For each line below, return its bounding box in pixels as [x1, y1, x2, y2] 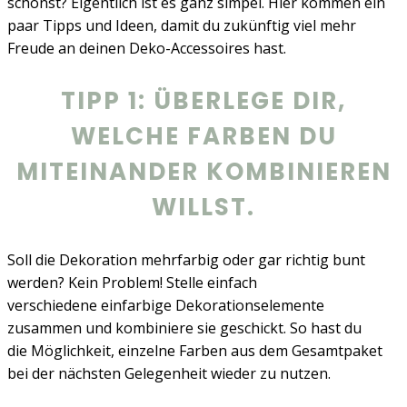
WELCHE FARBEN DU [70, 120, 337, 154]
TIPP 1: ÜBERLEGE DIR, [61, 84, 346, 118]
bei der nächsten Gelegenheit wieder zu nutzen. [7, 363, 331, 384]
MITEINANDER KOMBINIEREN [15, 155, 392, 189]
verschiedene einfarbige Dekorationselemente [7, 295, 324, 316]
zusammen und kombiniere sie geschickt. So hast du [7, 318, 362, 339]
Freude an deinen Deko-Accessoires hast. [7, 38, 286, 59]
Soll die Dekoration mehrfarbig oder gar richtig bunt [7, 250, 365, 271]
